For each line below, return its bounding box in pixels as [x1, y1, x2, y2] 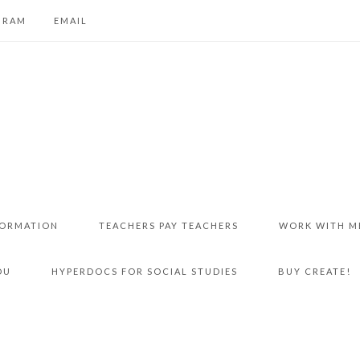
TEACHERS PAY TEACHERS [99, 220, 239, 231]
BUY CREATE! [278, 266, 351, 276]
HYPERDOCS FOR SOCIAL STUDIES [51, 266, 238, 276]
